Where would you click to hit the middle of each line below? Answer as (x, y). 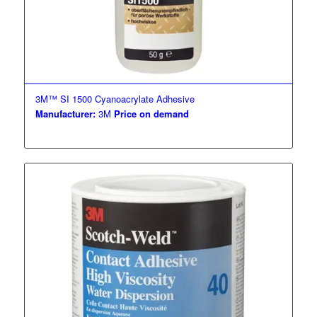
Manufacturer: (65, 113)
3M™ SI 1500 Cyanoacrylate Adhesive (115, 98)
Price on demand (151, 113)
